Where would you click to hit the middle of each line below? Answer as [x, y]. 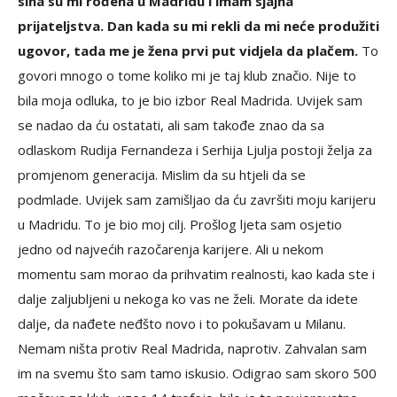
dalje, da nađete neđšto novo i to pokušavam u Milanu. [183, 324]
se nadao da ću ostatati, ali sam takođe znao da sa [171, 125]
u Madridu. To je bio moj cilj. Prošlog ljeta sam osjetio [180, 225]
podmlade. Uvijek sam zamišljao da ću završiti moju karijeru [197, 200]
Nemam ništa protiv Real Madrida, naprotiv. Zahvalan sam [192, 349]
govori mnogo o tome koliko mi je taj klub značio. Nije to [187, 76]
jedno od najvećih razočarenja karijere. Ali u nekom [171, 249]
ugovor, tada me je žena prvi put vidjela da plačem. [188, 51]
